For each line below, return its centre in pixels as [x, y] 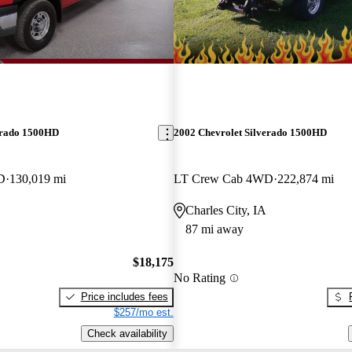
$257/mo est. [143, 312]
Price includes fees [124, 296]
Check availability [127, 333]
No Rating [199, 278]
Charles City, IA [225, 211]
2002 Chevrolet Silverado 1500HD [250, 133]
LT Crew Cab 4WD [223, 179]
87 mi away [214, 229]
